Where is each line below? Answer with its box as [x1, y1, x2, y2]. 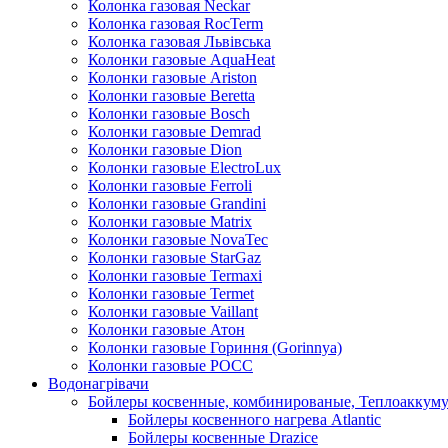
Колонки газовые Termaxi [88, 266, 262, 284]
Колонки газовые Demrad [88, 122, 261, 140]
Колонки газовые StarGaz [88, 248, 261, 266]
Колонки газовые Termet [88, 284, 254, 302]
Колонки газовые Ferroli [88, 176, 252, 194]
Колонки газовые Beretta [88, 86, 255, 104]
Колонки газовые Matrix [88, 212, 252, 230]
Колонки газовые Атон [88, 320, 245, 338]
